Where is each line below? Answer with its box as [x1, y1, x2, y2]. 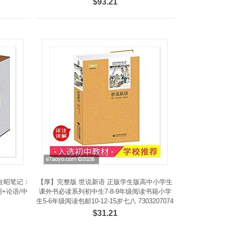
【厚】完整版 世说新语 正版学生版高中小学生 [37, 178, 173, 186]
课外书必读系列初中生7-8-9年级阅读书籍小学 [38, 188, 172, 195]
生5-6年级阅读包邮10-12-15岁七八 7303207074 [36, 197, 174, 205]
